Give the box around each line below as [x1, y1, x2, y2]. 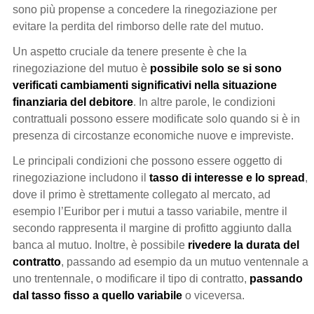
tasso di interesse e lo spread [149, 171, 305, 184]
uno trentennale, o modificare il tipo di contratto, [13, 272, 250, 285]
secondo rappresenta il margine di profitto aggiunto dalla [13, 221, 292, 234]
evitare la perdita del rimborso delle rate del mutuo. [13, 20, 264, 32]
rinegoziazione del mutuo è [13, 62, 150, 74]
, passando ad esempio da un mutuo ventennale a [61, 255, 308, 268]
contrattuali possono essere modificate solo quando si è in [13, 112, 300, 125]
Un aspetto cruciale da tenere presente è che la [13, 45, 247, 57]
